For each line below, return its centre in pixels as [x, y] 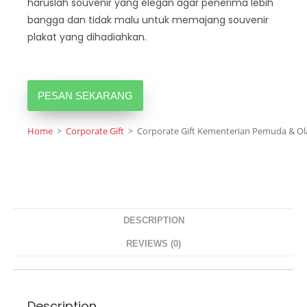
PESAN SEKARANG [85, 96]
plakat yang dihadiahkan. [87, 37]
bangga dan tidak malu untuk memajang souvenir [148, 20]
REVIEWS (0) [153, 244]
